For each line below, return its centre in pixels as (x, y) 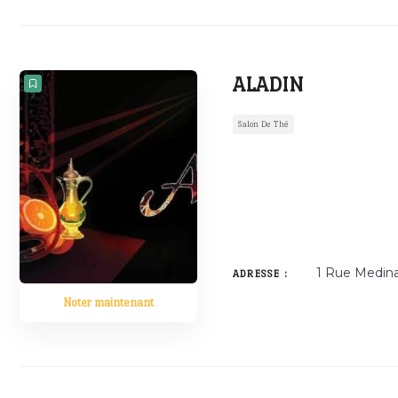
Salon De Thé (263, 124)
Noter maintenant (108, 302)
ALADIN (268, 84)
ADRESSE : (260, 274)
